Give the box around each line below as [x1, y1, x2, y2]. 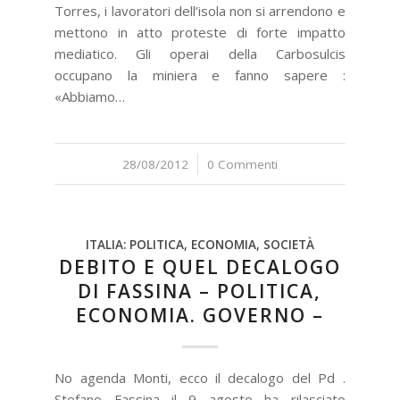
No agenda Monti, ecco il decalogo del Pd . [54, 369, 346, 387]
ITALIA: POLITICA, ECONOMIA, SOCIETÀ [85, 237, 314, 253]
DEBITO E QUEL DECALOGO [58, 254, 341, 279]
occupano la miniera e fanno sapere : [54, 66, 346, 84]
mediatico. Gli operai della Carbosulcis [54, 45, 346, 62]
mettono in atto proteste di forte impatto [54, 23, 346, 41]
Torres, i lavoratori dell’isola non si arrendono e [54, 2, 346, 20]
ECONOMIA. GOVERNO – [75, 303, 324, 328]
